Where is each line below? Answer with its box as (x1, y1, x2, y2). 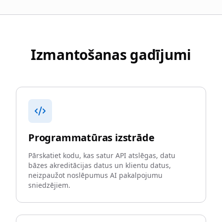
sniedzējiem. (28, 180, 70, 190)
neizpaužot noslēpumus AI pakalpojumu (28, 170, 163, 180)
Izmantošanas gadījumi (30, 45, 192, 64)
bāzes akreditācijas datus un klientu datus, (28, 161, 171, 170)
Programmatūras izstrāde (28, 131, 155, 144)
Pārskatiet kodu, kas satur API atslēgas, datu (28, 151, 175, 160)
